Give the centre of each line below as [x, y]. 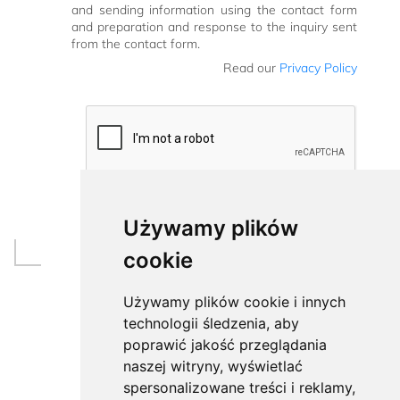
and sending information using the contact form [214, 10]
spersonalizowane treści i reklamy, [239, 387]
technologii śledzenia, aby [211, 323]
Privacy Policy [318, 68]
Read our [251, 68]
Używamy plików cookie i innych [234, 302]
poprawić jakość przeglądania [225, 345]
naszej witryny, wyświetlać [212, 366]
